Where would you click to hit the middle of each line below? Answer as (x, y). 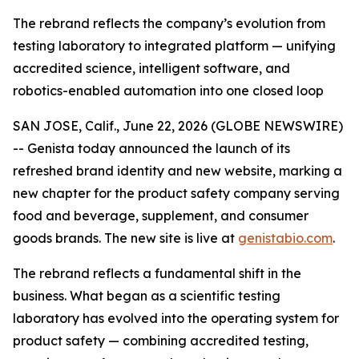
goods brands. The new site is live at (125, 238)
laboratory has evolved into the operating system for (176, 318)
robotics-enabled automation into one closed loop (168, 91)
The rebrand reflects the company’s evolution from (169, 23)
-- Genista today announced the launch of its (151, 148)
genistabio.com (285, 238)
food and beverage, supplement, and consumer (161, 216)
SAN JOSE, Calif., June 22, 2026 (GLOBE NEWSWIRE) (178, 126)
